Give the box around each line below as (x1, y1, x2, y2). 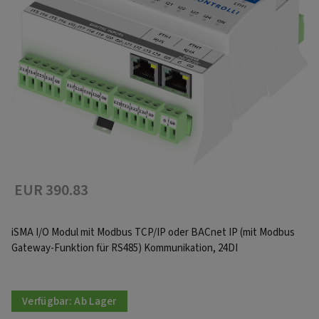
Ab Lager (74, 293, 117, 309)
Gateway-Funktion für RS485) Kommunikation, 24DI (11, 241, 238, 256)
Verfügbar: (22, 293, 75, 309)
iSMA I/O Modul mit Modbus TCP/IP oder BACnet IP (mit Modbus (11, 225, 295, 241)
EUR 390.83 (14, 179, 88, 202)
